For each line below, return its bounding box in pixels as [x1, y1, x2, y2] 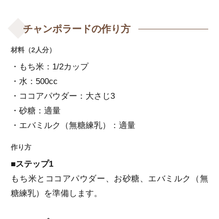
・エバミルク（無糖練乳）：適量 [11, 121, 136, 131]
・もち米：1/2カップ [11, 62, 89, 72]
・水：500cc [11, 77, 58, 87]
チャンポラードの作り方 [23, 23, 131, 35]
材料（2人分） [11, 46, 56, 54]
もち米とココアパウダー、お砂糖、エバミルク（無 [11, 174, 208, 184]
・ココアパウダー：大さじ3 [11, 91, 115, 101]
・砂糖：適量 [11, 106, 61, 116]
